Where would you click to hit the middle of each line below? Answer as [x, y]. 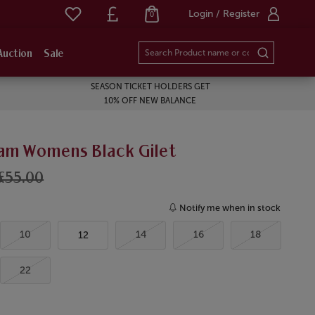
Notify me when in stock [230, 207]
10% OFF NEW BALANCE [150, 101]
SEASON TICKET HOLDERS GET [150, 87]
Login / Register [224, 14]
